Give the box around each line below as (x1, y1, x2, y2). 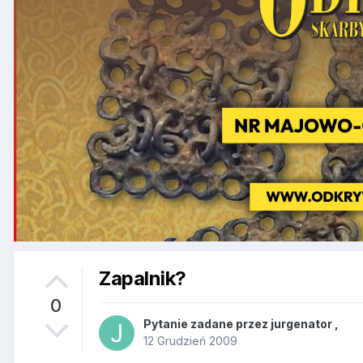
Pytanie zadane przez (143, 317, 271, 331)
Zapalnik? (99, 266, 186, 290)
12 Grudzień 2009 (143, 334, 237, 348)
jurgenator (271, 317, 332, 331)
